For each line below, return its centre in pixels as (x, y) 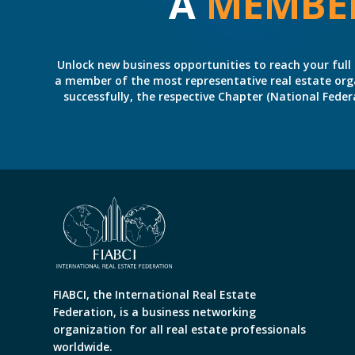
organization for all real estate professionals (179, 329)
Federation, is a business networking (155, 311)
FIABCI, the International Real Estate (155, 294)
